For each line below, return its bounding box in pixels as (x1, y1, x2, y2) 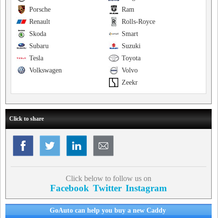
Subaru (29, 42, 49, 50)
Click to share (9, 115, 44, 122)
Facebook (50, 183, 89, 193)
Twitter (92, 183, 122, 193)
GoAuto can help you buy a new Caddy (50, 207, 166, 214)
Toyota (121, 54, 141, 62)
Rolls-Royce (121, 18, 155, 25)
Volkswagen (29, 67, 62, 74)
